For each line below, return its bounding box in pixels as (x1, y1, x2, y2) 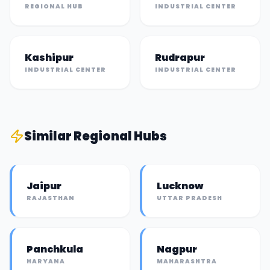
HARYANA (27, 257, 65, 266)
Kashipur (25, 51, 74, 64)
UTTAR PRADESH (157, 193, 222, 202)
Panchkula (27, 242, 83, 256)
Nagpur (157, 242, 197, 256)
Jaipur (27, 179, 61, 193)
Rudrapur (155, 51, 205, 64)
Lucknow (157, 179, 203, 193)
